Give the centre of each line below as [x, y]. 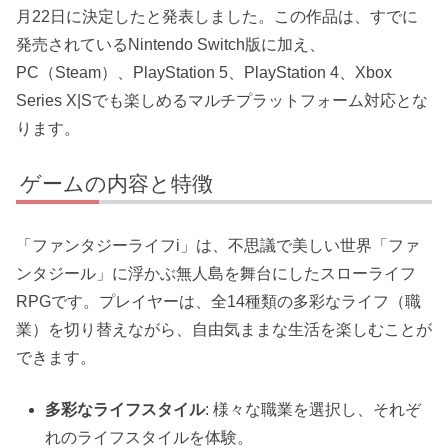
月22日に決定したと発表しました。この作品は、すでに [217, 16]
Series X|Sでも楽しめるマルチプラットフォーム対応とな [222, 100]
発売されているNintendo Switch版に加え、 [170, 44]
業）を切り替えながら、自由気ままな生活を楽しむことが [224, 330]
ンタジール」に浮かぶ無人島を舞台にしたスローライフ [216, 274]
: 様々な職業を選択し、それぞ [313, 410]
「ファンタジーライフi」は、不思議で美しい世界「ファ [218, 246]
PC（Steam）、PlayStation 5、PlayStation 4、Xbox [204, 72]
